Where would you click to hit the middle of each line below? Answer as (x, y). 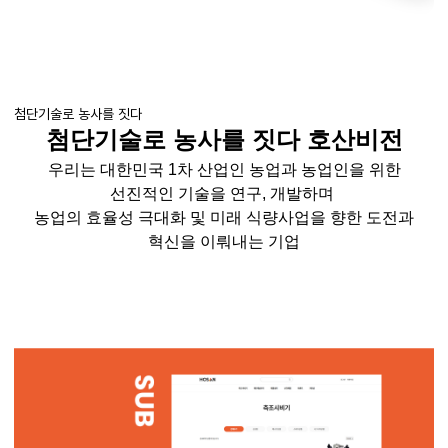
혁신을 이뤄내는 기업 (224, 241)
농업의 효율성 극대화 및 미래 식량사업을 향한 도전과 (224, 217)
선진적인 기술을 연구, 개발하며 (224, 193)
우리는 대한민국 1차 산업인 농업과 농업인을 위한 (224, 169)
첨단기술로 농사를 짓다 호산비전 (224, 139)
